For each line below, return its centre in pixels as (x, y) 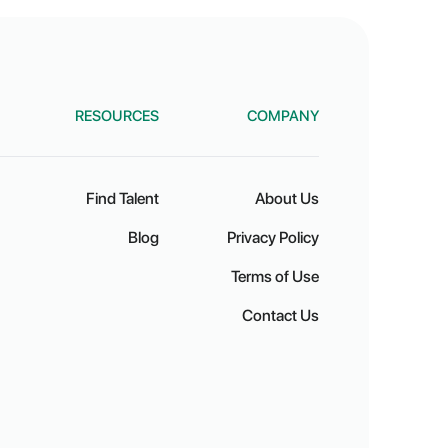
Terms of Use (274, 276)
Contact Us (280, 315)
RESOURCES (116, 116)
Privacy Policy (272, 237)
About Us (286, 198)
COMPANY (282, 116)
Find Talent (122, 198)
